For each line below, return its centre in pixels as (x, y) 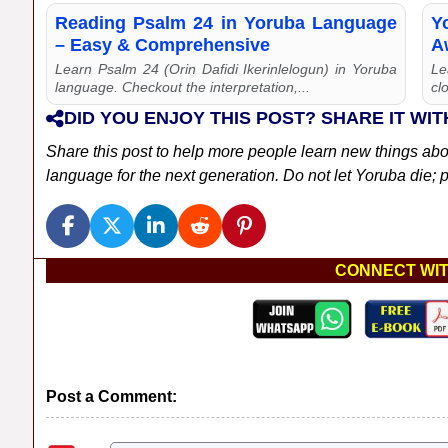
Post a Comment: (112, 397)
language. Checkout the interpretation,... (183, 87)
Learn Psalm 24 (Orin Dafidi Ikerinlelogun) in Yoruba (226, 69)
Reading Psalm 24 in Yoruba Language (226, 23)
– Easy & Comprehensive (163, 45)
